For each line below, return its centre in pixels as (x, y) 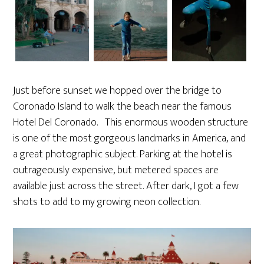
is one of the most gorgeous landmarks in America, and (130, 138)
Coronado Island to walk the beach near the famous (123, 106)
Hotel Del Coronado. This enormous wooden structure (131, 122)
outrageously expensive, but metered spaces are (116, 170)
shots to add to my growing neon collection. (107, 202)
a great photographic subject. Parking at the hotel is (123, 154)
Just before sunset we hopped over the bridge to (118, 90)
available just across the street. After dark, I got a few (126, 186)
